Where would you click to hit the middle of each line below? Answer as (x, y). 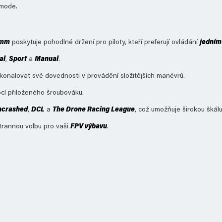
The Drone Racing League (94, 110)
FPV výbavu (89, 127)
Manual (47, 59)
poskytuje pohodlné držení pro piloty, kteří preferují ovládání (105, 43)
